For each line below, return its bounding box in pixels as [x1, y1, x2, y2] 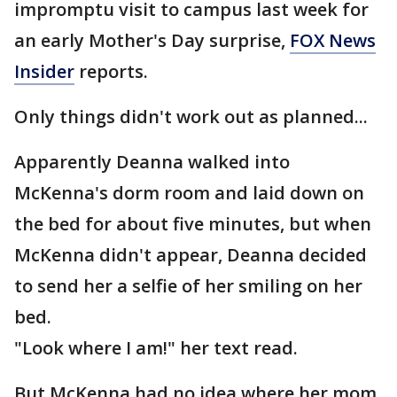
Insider [14, 59, 74, 84]
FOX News [290, 28, 376, 53]
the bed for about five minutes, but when [14, 212, 371, 237]
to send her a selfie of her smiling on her [14, 274, 362, 299]
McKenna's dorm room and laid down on [14, 181, 364, 206]
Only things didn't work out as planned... [14, 105, 368, 129]
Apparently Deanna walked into [14, 150, 290, 175]
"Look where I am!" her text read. [14, 336, 298, 361]
